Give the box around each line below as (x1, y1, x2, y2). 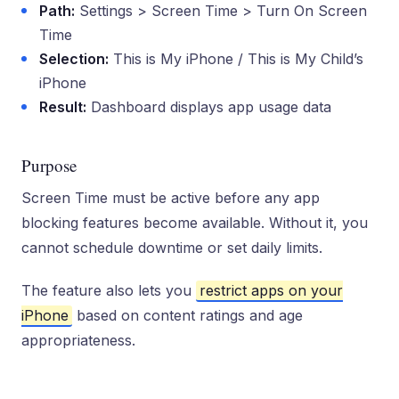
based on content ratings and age (72, 306, 303, 324)
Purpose (21, 154, 77, 176)
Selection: (39, 50, 109, 68)
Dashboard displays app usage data (86, 98, 331, 116)
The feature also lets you (21, 281, 196, 299)
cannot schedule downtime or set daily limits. (21, 239, 322, 256)
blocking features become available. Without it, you (21, 214, 368, 232)
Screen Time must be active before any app (21, 189, 320, 207)
